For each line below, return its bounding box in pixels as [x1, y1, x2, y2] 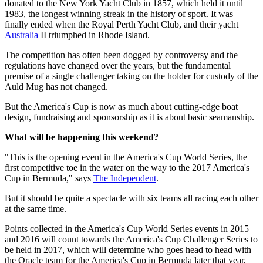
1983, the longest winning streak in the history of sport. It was [5, 9, 233, 19]
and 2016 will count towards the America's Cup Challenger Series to [5, 234, 258, 245]
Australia [5, 30, 38, 41]
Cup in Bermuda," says [5, 173, 93, 184]
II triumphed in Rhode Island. [38, 30, 150, 41]
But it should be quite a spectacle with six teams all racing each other [5, 193, 258, 204]
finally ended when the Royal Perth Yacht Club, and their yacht [5, 19, 238, 30]
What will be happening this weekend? [5, 132, 159, 143]
